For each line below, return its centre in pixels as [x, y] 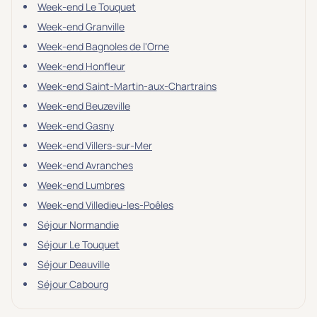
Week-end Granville [81, 27]
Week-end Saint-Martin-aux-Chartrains [127, 86]
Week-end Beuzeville [84, 106]
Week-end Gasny [76, 126]
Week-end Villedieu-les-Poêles [105, 205]
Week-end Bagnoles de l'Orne [103, 46]
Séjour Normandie [78, 225]
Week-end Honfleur [81, 66]
